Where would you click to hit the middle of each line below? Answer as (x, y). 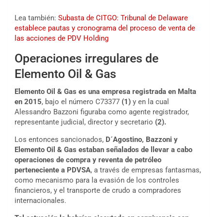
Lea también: (36, 18)
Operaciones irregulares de (86, 59)
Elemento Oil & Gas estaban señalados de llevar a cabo (103, 150)
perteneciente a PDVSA (53, 170)
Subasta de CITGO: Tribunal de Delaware (123, 18)
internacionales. (40, 201)
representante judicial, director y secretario (85, 122)
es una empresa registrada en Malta (137, 92)
